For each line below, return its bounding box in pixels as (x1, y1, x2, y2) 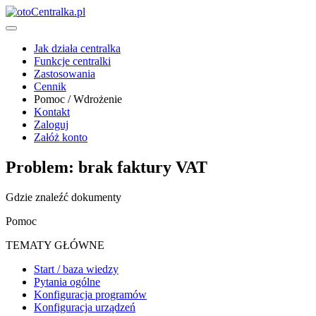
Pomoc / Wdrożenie (34, 93, 122, 105)
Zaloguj (34, 119, 68, 130)
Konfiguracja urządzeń (34, 300, 135, 313)
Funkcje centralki (34, 55, 111, 67)
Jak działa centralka (34, 42, 121, 54)
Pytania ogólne (34, 275, 100, 288)
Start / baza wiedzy (34, 262, 119, 275)
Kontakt (34, 106, 70, 118)
